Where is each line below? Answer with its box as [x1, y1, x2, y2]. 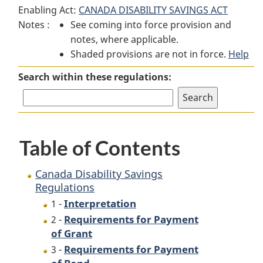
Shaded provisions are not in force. [70, 48, 228, 60]
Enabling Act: [18, 4, 79, 16]
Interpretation [64, 195, 136, 210]
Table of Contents [19, 135, 180, 160]
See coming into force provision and [70, 18, 231, 31]
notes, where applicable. [70, 33, 178, 46]
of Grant [51, 226, 92, 241]
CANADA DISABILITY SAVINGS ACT [79, 4, 228, 16]
